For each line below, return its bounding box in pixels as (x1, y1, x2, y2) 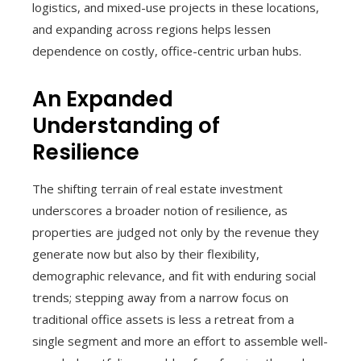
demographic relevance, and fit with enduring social (32, 267, 316, 284)
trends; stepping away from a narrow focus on (32, 288, 288, 305)
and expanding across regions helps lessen (32, 20, 271, 37)
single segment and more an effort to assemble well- (32, 332, 328, 349)
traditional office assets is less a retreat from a (32, 310, 294, 327)
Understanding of (32, 110, 220, 140)
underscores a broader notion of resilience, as (32, 201, 288, 218)
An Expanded (32, 84, 173, 114)
